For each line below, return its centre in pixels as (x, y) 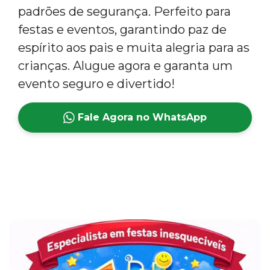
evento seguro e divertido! (96, 83)
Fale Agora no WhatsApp (141, 117)
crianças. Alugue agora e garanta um (125, 65)
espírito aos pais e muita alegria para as (134, 47)
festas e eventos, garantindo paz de (122, 29)
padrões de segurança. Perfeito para (124, 11)
